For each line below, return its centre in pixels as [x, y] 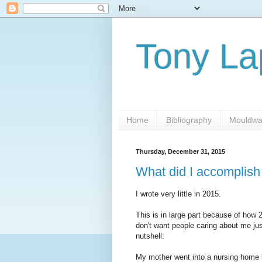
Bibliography [189, 120]
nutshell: [150, 236]
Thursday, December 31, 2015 [180, 151]
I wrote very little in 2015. [178, 194]
